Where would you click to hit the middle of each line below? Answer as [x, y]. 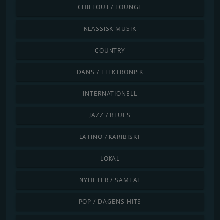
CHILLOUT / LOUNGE [110, 7]
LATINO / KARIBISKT [110, 137]
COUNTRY [110, 50]
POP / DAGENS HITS [110, 201]
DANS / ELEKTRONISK [110, 72]
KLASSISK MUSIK [110, 28]
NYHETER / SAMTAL [110, 180]
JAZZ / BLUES [110, 115]
